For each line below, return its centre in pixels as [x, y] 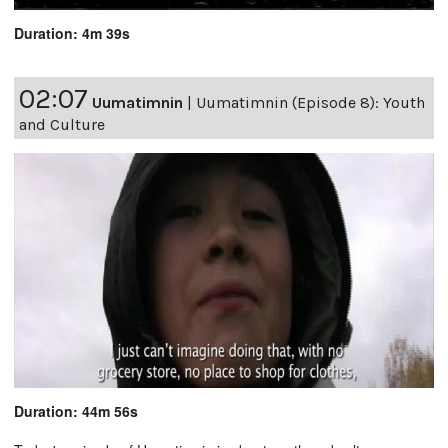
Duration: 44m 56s [76, 410]
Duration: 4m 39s [72, 32]
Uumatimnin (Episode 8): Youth [310, 102]
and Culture [62, 124]
